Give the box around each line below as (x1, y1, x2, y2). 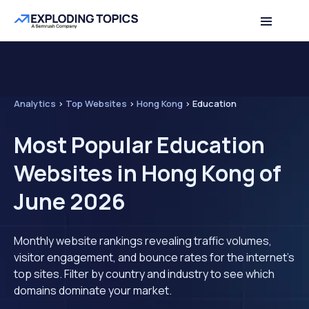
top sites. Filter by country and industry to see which (14, 266, 275, 281)
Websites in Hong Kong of (14, 158, 281, 188)
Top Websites (66, 97, 127, 110)
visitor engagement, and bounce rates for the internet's (14, 250, 295, 265)
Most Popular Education (14, 130, 265, 160)
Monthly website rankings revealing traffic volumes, (14, 233, 272, 248)
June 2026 (14, 186, 126, 217)
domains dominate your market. (14, 283, 172, 298)
